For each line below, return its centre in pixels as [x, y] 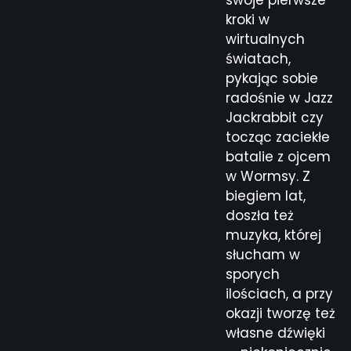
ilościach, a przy [279, 293]
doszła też [260, 215]
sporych [253, 274]
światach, [258, 58]
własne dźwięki [275, 333]
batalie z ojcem [278, 156]
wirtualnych [265, 39]
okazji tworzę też [280, 313]
